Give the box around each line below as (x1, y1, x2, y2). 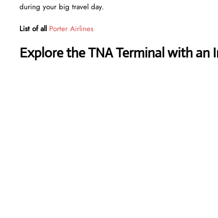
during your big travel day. (19, 1, 104, 12)
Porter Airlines (49, 23, 93, 34)
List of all (19, 23, 47, 34)
